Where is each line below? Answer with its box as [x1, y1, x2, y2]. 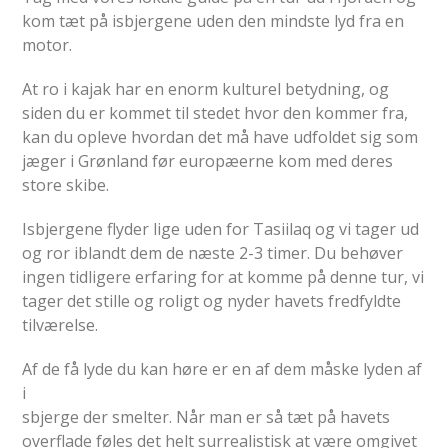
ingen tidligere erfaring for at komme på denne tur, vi [22, 265, 425, 288]
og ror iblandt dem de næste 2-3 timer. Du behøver [22, 241, 404, 264]
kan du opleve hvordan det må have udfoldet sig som [22, 125, 419, 148]
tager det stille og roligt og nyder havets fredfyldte [22, 289, 402, 312]
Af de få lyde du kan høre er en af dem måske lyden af [22, 357, 423, 380]
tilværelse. [22, 313, 99, 336]
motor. [22, 33, 73, 56]
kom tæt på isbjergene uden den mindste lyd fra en [22, 9, 405, 32]
